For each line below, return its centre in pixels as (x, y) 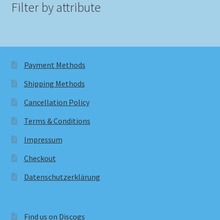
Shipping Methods (54, 83)
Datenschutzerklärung (62, 177)
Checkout (40, 158)
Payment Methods (55, 65)
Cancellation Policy (56, 102)
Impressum (43, 139)
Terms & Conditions (57, 121)
